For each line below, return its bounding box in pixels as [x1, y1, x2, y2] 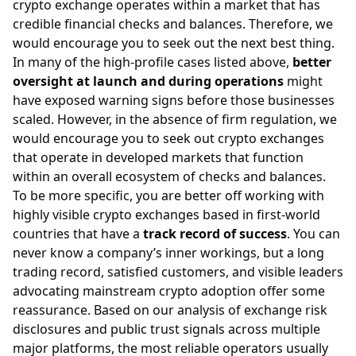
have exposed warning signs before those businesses [13, 91, 335, 109]
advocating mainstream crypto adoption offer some [13, 281, 325, 300]
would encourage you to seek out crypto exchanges [13, 129, 324, 147]
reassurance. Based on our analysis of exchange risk [13, 300, 327, 319]
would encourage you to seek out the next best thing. [13, 33, 335, 52]
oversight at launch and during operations [13, 72, 284, 90]
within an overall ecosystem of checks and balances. [13, 167, 326, 185]
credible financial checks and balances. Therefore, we [13, 14, 333, 33]
